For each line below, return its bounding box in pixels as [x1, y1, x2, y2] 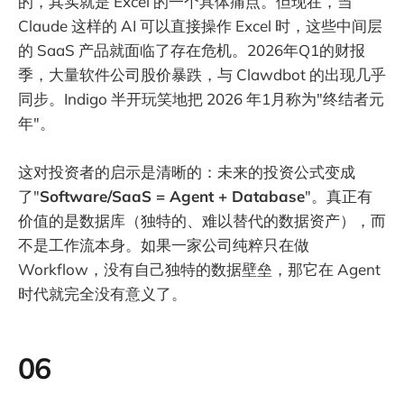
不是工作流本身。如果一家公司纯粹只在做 [18, 235, 309, 255]
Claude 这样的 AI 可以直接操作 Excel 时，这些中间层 [18, 15, 382, 35]
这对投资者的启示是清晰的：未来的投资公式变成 [18, 162, 355, 182]
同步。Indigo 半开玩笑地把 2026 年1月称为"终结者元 [18, 88, 384, 108]
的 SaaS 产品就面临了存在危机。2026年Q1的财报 [18, 40, 365, 60]
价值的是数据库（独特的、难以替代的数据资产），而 [18, 211, 386, 231]
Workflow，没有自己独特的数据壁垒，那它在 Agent [18, 260, 381, 280]
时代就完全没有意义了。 [18, 284, 187, 304]
